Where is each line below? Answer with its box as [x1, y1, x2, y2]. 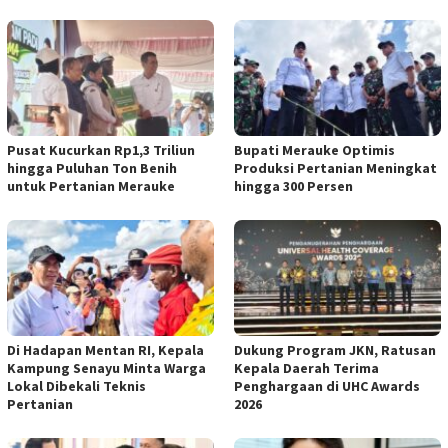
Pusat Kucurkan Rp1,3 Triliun [7, 141, 195, 160]
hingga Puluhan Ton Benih [7, 159, 177, 178]
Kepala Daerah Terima [234, 359, 379, 378]
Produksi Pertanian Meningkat [234, 159, 437, 178]
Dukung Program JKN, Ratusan [234, 341, 436, 360]
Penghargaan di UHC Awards [234, 377, 420, 396]
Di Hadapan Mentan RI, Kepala [7, 341, 204, 360]
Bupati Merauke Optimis [234, 141, 395, 160]
